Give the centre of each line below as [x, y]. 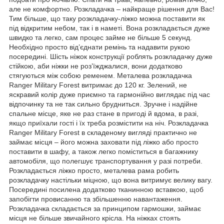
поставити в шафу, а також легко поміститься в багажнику [103, 151]
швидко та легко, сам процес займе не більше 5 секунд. [100, 37]
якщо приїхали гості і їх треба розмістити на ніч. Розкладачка [109, 123]
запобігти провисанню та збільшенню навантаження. [96, 199]
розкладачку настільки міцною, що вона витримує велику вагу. [111, 180]
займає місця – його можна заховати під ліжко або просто [104, 142]
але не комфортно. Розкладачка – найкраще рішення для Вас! [112, 9]
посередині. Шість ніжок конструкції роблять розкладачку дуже [111, 56]
